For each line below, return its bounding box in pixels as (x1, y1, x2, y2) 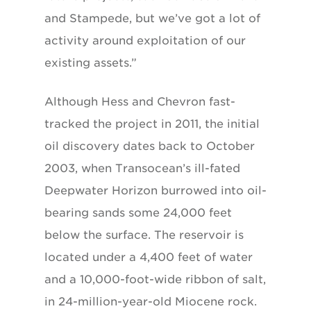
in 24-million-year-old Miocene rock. (44, 294, 257, 308)
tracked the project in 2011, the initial (44, 117, 260, 131)
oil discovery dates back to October (44, 139, 255, 153)
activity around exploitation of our (44, 33, 246, 47)
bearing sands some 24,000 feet (44, 205, 232, 219)
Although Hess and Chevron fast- (44, 94, 235, 108)
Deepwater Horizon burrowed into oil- (44, 183, 267, 197)
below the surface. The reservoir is (44, 228, 244, 242)
